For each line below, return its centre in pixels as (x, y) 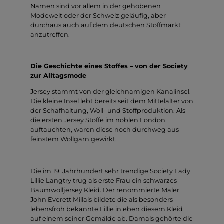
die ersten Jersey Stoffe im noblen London (98, 120)
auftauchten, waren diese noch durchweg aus (105, 130)
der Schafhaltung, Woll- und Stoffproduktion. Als (108, 111)
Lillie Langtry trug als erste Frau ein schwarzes (104, 180)
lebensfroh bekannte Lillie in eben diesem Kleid (107, 209)
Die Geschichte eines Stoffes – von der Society (109, 66)
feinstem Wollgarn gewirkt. (74, 139)
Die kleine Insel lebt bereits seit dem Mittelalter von (112, 101)
